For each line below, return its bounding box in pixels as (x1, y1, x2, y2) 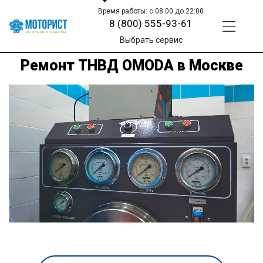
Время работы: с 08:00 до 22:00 (98, 7, 204, 15)
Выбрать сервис (119, 35, 183, 45)
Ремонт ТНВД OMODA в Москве (20, 56, 243, 74)
